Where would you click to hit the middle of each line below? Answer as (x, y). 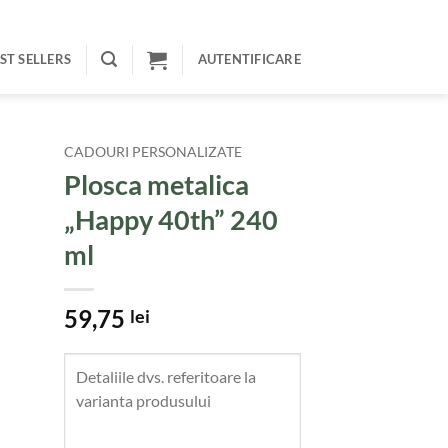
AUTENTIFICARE (249, 59)
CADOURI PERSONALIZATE (152, 152)
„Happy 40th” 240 (170, 219)
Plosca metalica (156, 184)
